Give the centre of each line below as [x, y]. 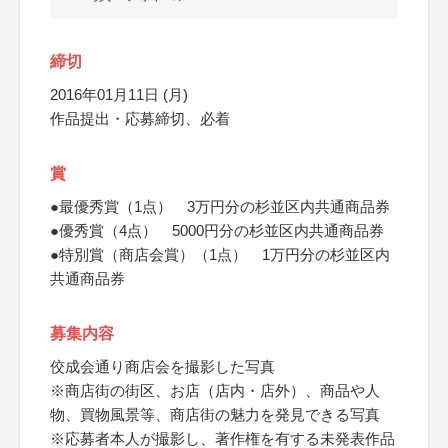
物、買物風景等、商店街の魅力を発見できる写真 [215, 414]
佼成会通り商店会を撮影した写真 [162, 366]
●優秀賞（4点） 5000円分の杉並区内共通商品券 [217, 230]
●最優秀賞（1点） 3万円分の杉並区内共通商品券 [220, 206]
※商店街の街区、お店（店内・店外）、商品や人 [215, 390]
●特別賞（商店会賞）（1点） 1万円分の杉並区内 [220, 254]
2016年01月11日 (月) [119, 94]
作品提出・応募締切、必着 [140, 118]
